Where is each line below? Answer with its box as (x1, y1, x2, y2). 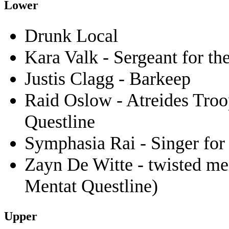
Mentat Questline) (25, 175, 158, 196)
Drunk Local (25, 25, 118, 46)
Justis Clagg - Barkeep (25, 68, 191, 89)
